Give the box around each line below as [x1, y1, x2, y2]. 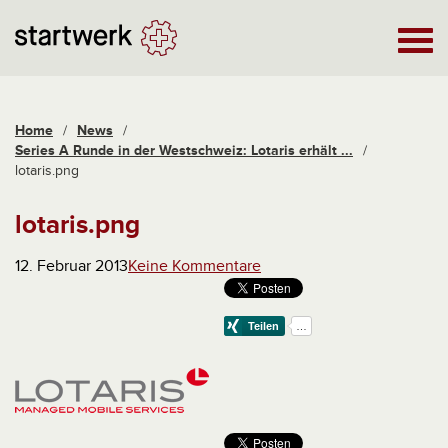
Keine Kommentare [128, 256, 261, 276]
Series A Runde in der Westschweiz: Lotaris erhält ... [15, 142, 353, 159]
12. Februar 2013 [15, 256, 128, 276]
